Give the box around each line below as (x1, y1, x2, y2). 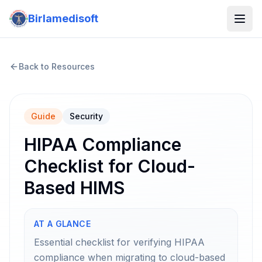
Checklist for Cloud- (24, 156, 195, 177)
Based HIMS (24, 177, 125, 198)
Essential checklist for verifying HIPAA (34, 236, 205, 248)
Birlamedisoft (28, 12, 98, 25)
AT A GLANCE (34, 219, 91, 229)
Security (70, 111, 103, 121)
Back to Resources (19, 61, 95, 71)
